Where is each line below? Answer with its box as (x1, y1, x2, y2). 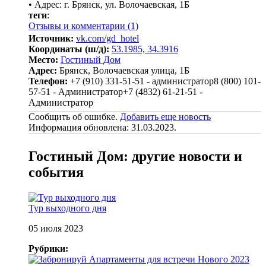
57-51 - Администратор (28, 86, 123, 97)
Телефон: (28, 75, 68, 86)
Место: (28, 54, 58, 65)
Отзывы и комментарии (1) (28, 20, 138, 31)
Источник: (28, 33, 74, 43)
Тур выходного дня (28, 202, 106, 213)
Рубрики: (28, 243, 68, 254)
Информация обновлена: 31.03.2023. (28, 122, 176, 132)
